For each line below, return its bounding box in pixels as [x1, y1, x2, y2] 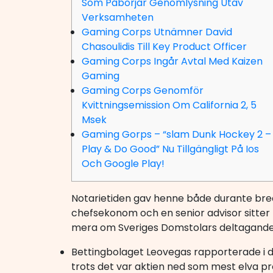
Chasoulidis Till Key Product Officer [82, 40, 247, 54]
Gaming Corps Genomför [82, 83, 204, 97]
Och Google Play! [82, 157, 165, 171]
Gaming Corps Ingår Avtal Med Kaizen [82, 54, 263, 68]
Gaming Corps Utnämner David [82, 25, 232, 39]
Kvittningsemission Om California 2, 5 [82, 98, 257, 112]
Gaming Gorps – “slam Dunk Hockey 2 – [82, 127, 271, 141]
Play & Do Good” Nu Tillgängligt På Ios [82, 142, 259, 156]
